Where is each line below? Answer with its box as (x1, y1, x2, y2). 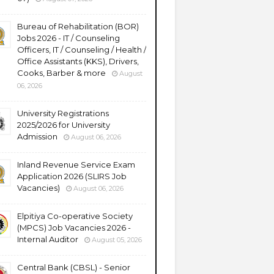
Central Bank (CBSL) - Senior (17, 262, 130, 272)
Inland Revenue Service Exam (17, 160, 135, 169)
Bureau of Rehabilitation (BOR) (17, 21, 139, 31)
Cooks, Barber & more (17, 68, 106, 78)
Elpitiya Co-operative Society (17, 211, 133, 221)
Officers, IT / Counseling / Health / (17, 45, 146, 54)
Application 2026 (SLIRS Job (17, 171, 127, 181)
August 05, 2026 (92, 235, 142, 244)
